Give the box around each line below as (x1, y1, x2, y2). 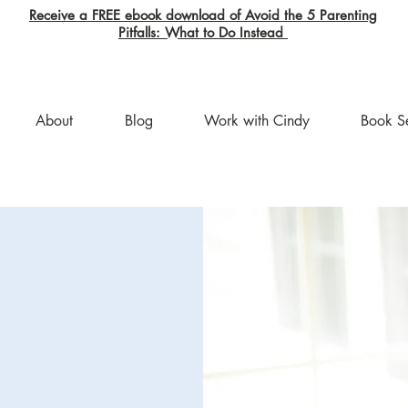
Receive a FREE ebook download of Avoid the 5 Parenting (29, 6, 377, 24)
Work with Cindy (204, 111, 310, 130)
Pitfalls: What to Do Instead (118, 24, 288, 41)
